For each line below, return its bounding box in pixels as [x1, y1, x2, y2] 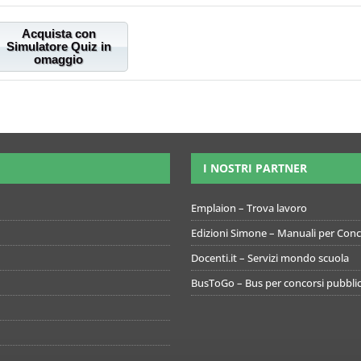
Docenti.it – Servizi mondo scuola [190, 251, 349, 266]
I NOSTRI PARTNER [202, 160, 307, 176]
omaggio [34, 52, 83, 67]
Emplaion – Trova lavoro [190, 201, 307, 216]
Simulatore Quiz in [6, 39, 111, 54]
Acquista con [21, 27, 96, 41]
